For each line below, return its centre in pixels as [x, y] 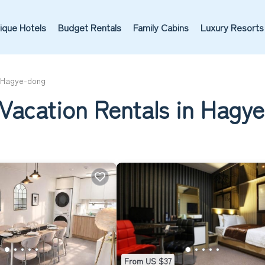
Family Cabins [161, 27]
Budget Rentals [89, 27]
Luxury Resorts [232, 27]
